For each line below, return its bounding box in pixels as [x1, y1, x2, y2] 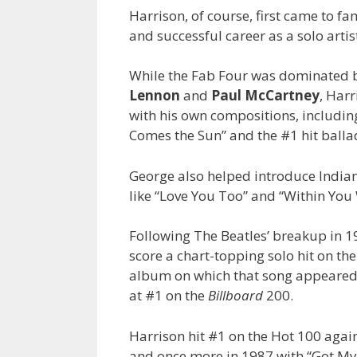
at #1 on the [129, 286, 208, 305]
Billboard [208, 286, 263, 305]
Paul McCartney [211, 86, 320, 105]
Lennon [129, 86, 180, 105]
